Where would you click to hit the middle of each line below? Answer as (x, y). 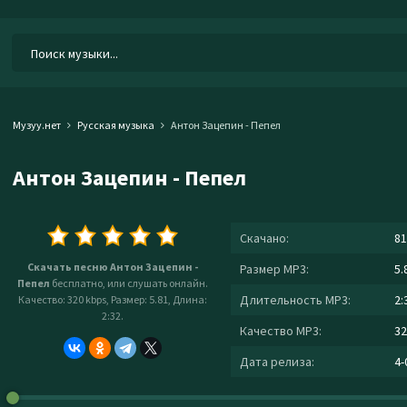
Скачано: (264, 238)
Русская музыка (116, 125)
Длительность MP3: (295, 300)
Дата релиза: (277, 362)
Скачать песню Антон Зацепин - (113, 267)
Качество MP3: (281, 331)
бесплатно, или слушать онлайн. (129, 283)
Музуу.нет (37, 125)
